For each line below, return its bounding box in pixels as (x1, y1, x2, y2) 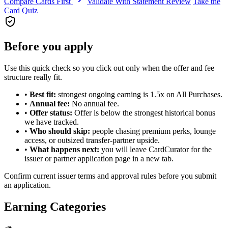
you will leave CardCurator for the (99, 145, 212, 154)
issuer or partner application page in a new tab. (24, 154, 174, 163)
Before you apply (4, 39, 93, 53)
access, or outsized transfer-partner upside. (24, 135, 160, 145)
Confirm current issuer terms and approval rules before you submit (4, 171, 216, 180)
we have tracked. (24, 117, 79, 126)
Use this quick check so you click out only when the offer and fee (4, 63, 214, 72)
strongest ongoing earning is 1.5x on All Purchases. (56, 90, 222, 99)
